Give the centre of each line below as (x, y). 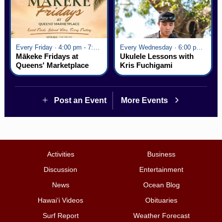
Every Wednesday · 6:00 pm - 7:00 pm (199, 47)
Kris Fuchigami (146, 65)
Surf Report (60, 215)
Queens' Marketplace (52, 65)
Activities (60, 154)
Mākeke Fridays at (47, 56)
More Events (145, 100)
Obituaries (161, 200)
